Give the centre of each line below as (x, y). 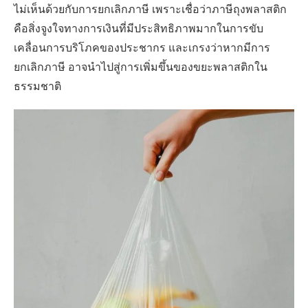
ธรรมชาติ (37, 88)
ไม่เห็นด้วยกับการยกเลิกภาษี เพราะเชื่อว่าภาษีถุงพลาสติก (150, 11)
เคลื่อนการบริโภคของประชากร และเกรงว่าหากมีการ (142, 49)
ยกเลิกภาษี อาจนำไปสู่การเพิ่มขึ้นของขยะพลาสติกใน (141, 68)
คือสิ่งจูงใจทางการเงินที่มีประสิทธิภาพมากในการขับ (139, 30)
